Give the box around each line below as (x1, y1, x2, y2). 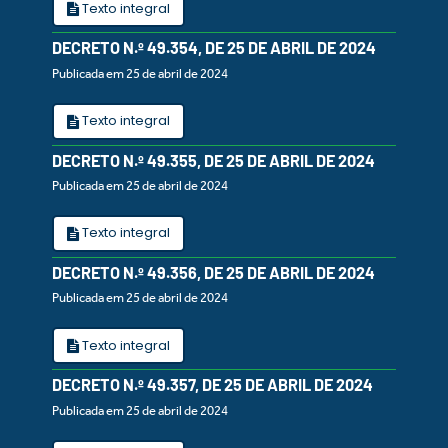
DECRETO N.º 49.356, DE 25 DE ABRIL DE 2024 (52, 262, 375, 282)
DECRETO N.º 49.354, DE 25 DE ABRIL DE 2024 (52, 38, 376, 58)
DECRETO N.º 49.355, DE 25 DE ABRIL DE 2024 (52, 150, 375, 170)
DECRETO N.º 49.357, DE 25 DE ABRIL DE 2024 (52, 375, 373, 395)
